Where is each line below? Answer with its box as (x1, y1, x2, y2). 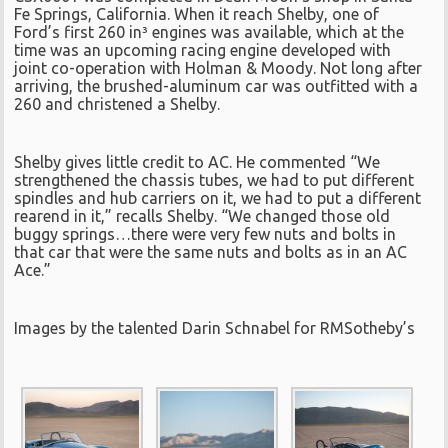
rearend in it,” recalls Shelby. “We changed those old (14, 207, 391, 226)
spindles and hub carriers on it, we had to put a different (14, 189, 422, 208)
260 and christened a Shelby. (14, 95, 221, 114)
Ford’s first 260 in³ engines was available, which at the (14, 23, 405, 42)
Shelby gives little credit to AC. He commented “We (14, 153, 381, 172)
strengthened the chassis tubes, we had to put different (14, 171, 415, 190)
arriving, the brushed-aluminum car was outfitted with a (14, 77, 419, 96)
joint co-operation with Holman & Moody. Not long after (14, 59, 423, 78)
